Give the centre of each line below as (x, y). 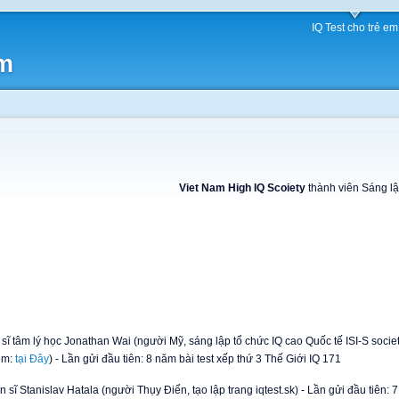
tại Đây (32, 359)
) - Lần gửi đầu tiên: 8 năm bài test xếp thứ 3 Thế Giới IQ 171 (195, 359)
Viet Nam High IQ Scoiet (239, 188)
